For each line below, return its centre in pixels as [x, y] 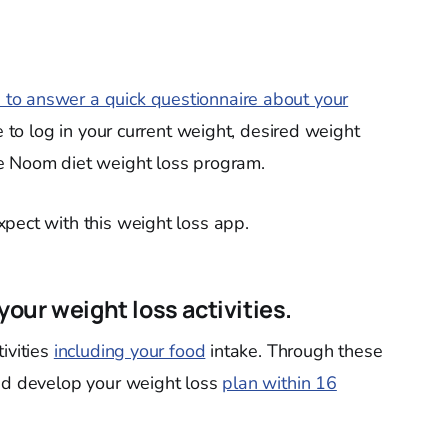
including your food [129, 351]
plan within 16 [279, 383]
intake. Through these [294, 351]
